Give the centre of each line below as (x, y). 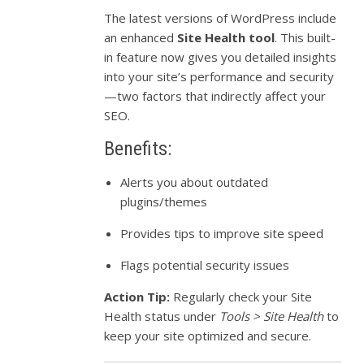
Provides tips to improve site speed (222, 233)
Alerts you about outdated (195, 182)
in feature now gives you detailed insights (221, 56)
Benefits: (138, 148)
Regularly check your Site (241, 296)
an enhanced (141, 37)
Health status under (162, 316)
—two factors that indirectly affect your (215, 95)
